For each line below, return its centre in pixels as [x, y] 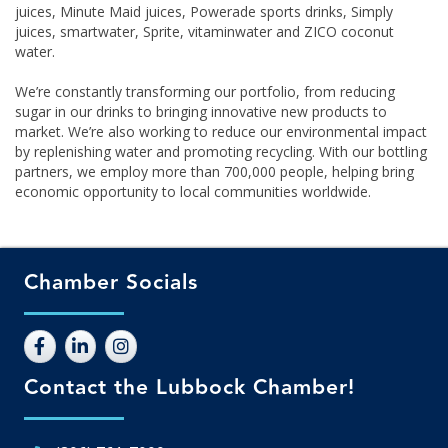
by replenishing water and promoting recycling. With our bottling [221, 152]
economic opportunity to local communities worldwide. [193, 192]
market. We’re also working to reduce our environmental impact [221, 132]
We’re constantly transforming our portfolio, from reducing [205, 92]
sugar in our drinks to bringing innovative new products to [201, 112]
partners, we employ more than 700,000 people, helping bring [214, 172]
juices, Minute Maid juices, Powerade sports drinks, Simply [204, 12]
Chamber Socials [111, 283]
